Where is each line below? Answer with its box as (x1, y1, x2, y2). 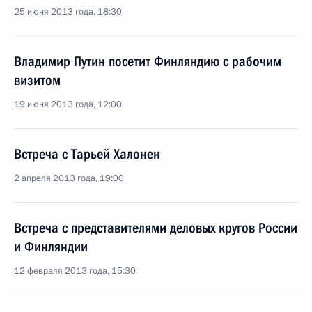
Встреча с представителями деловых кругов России (14, 219, 297, 236)
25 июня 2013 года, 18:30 (14, 6, 122, 18)
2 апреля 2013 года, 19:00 (14, 172, 124, 185)
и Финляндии (14, 238, 88, 255)
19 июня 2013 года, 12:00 (14, 98, 122, 111)
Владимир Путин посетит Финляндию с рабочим (14, 53, 281, 70)
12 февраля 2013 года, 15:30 (14, 265, 136, 277)
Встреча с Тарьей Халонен (14, 146, 160, 162)
